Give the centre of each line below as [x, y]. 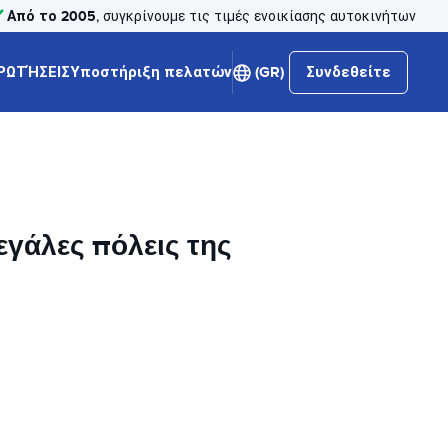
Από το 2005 [51, 15]
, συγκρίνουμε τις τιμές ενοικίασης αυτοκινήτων [256, 16]
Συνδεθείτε [348, 72]
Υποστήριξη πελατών [151, 72]
